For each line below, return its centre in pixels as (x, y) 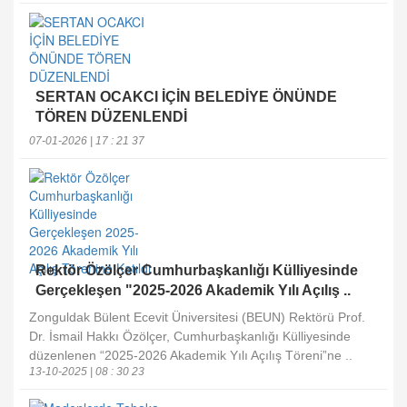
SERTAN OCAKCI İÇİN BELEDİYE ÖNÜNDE (186, 97)
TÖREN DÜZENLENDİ (111, 117)
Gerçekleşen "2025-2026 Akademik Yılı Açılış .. (193, 290)
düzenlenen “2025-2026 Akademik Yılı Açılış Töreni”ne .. (191, 355)
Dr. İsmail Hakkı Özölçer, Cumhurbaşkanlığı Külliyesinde (190, 336)
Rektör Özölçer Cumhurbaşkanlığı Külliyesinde (197, 270)
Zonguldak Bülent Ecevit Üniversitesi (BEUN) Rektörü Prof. (197, 317)
